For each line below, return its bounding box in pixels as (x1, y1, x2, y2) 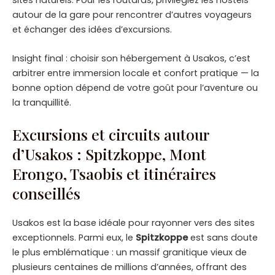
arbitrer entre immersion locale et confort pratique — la (12, 67, 259, 80)
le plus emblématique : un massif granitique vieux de (12, 246, 247, 258)
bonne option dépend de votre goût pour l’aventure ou (12, 82, 258, 95)
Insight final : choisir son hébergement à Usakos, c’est (12, 52, 250, 65)
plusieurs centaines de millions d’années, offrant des (12, 260, 247, 273)
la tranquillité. (12, 96, 71, 109)
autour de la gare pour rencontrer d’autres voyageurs (12, 8, 252, 21)
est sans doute (188, 231, 258, 244)
